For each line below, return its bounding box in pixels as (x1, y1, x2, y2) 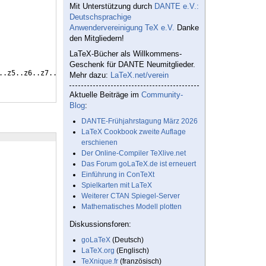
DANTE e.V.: (154, 2, 199, 11)
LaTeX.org (81, 246, 115, 255)
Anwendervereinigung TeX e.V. (69, 23, 175, 33)
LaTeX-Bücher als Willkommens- (69, 49, 182, 59)
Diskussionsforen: (69, 220, 131, 229)
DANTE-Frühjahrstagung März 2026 (81, 117, 198, 126)
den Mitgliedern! (69, 34, 124, 43)
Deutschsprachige (69, 12, 131, 22)
